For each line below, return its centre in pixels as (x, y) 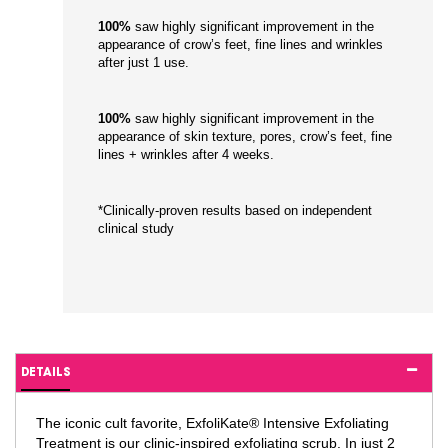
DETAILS (45, 373)
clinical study (135, 229)
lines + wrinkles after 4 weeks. (185, 155)
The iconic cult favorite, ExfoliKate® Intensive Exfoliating (212, 423)
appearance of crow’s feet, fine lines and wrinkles (240, 45)
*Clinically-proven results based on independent (234, 211)
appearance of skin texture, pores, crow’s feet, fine (244, 137)
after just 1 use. (143, 63)
